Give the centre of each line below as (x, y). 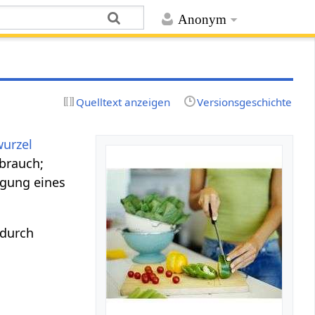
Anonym (202, 20)
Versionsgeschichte (244, 102)
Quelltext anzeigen (123, 102)
